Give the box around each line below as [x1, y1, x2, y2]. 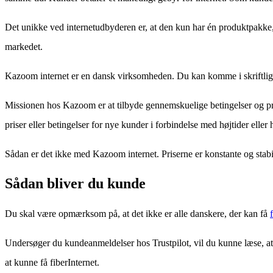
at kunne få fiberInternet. [5, 257, 99, 268]
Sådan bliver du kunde [5, 175, 146, 192]
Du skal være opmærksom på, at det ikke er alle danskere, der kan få [5, 208, 270, 219]
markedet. [5, 41, 43, 52]
